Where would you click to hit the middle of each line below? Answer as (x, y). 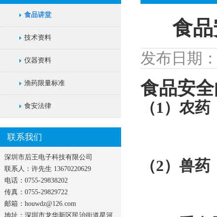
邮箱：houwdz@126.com (40, 204)
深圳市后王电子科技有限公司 (48, 157)
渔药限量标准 (45, 83)
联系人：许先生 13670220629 (48, 169)
